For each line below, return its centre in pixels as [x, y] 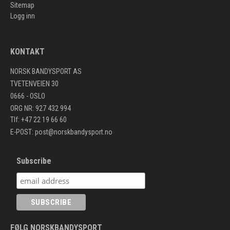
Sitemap [22, 5]
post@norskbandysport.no [74, 132]
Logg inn [23, 16]
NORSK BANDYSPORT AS [46, 71]
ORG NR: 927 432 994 [41, 108]
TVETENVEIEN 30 [34, 83]
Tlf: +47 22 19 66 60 [39, 119]
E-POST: [23, 132]
